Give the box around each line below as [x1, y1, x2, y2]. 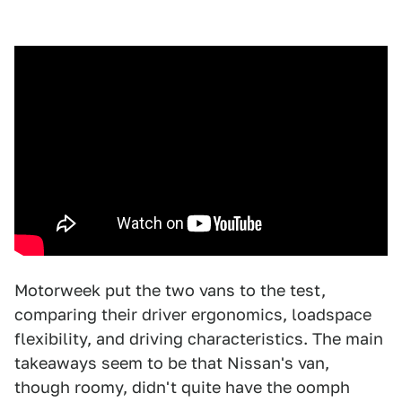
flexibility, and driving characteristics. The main [14, 328, 383, 348]
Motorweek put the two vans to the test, [14, 280, 326, 300]
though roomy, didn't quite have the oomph [14, 377, 350, 397]
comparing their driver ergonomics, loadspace [14, 304, 371, 324]
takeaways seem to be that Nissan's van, [14, 353, 329, 372]
